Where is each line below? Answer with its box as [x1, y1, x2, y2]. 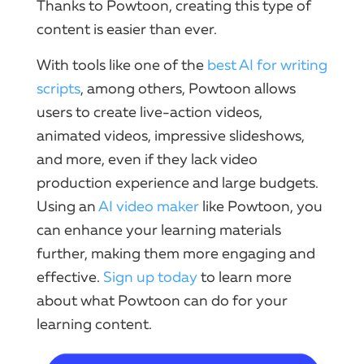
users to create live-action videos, [37, 102, 262, 121]
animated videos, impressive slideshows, [37, 126, 305, 145]
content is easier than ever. [37, 19, 217, 38]
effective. [37, 267, 103, 286]
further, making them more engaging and [37, 244, 315, 262]
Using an [37, 197, 98, 215]
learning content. [37, 314, 152, 333]
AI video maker [98, 197, 199, 215]
